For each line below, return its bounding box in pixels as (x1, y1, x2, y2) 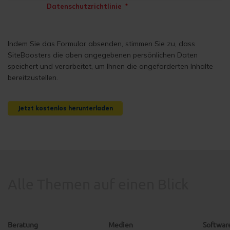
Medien (108, 219, 133, 229)
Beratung (8, 219, 38, 229)
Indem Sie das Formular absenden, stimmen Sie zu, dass (8, 39, 195, 48)
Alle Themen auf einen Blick (8, 175, 189, 193)
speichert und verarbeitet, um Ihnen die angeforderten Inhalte (8, 61, 213, 71)
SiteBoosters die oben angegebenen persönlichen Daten (8, 50, 198, 60)
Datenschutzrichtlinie (47, 2, 122, 10)
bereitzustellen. (8, 72, 58, 82)
